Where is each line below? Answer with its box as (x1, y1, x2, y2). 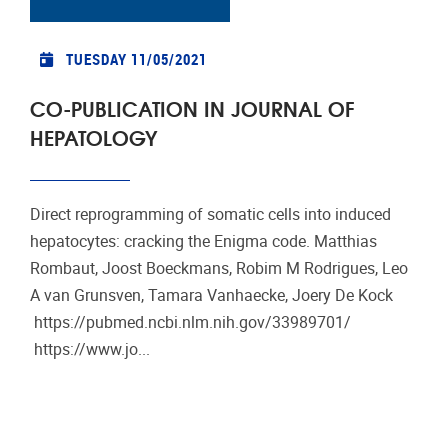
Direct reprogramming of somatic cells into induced (30, 205, 391, 225)
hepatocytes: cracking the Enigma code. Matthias (30, 232, 377, 252)
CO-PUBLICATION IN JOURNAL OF (30, 92, 355, 124)
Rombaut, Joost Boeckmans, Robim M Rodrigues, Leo (30, 259, 408, 279)
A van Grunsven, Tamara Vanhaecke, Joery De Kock (30, 286, 397, 306)
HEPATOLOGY (30, 121, 157, 153)
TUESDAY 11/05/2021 (65, 48, 207, 69)
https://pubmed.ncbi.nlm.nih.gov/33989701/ (30, 313, 351, 333)
